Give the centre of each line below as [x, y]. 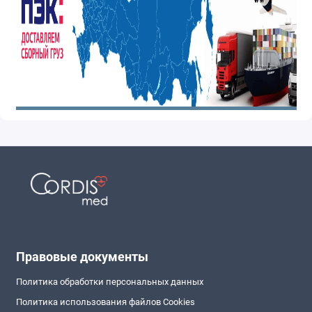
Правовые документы [82, 257]
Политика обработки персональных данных [109, 282]
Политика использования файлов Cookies [105, 302]
